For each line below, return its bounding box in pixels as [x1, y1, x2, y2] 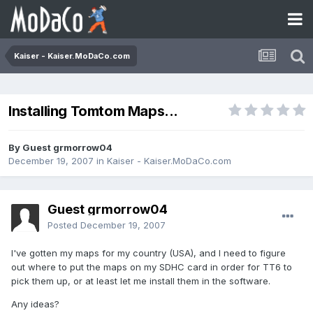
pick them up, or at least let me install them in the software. [11, 275, 270, 287]
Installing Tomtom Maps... [8, 103, 178, 120]
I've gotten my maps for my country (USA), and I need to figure [11, 247, 286, 259]
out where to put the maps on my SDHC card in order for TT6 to [11, 261, 292, 273]
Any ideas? [11, 298, 59, 310]
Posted [48, 219, 80, 231]
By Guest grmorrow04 [8, 142, 112, 154]
